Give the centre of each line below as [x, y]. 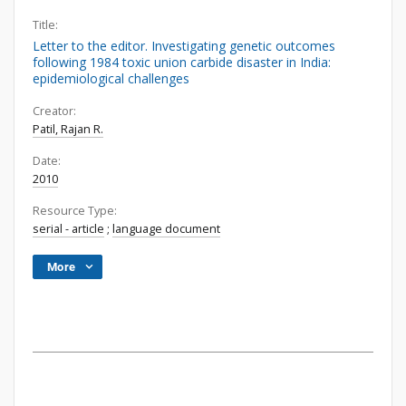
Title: [45, 25]
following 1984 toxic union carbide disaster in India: [182, 62]
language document [166, 229]
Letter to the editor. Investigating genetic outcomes [184, 46]
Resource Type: [75, 211]
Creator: [54, 111]
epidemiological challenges [111, 78]
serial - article [68, 229]
